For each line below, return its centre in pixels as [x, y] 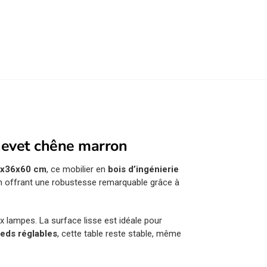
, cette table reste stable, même [119, 233]
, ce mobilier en [77, 170]
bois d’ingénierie [144, 170]
